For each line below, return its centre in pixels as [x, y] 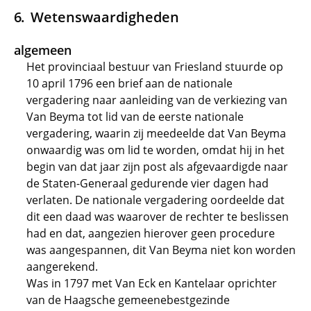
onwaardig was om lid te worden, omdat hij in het [155, 150]
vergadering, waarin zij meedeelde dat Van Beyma [156, 133]
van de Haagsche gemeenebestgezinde [128, 300]
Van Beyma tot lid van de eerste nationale [135, 117]
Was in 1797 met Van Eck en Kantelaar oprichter [152, 283]
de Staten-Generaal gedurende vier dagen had [148, 183]
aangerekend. [62, 267]
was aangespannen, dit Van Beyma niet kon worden [161, 250]
